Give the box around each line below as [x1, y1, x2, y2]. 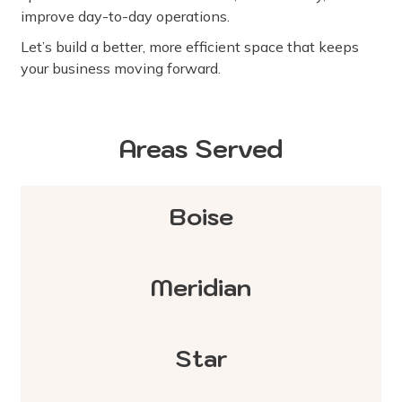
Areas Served [119, 133, 283, 166]
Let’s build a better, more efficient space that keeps [21, 38, 359, 57]
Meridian [151, 272, 251, 303]
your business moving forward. [21, 59, 221, 78]
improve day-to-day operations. [21, 7, 230, 26]
